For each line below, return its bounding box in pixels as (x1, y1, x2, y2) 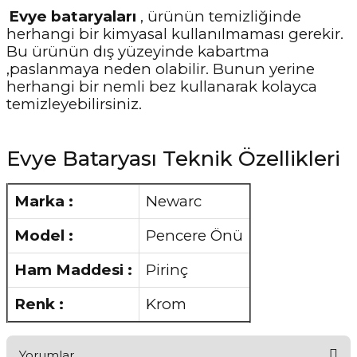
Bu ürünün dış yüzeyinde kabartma (6, 41, 269, 61)
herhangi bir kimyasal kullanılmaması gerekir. (6, 24, 343, 43)
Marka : (14, 191, 73, 210)
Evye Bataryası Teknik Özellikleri (6, 145, 340, 171)
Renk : (14, 294, 64, 313)
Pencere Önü (146, 226, 243, 245)
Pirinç (146, 260, 188, 279)
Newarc (146, 191, 202, 210)
